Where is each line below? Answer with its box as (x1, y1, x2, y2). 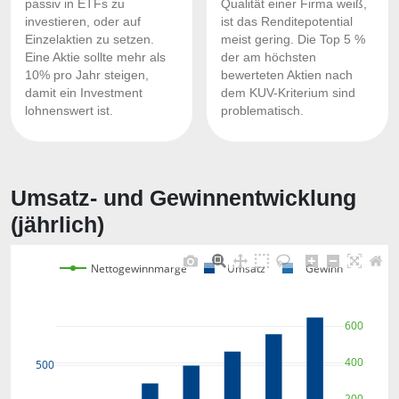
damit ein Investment (25, 86, 142, 100)
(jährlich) (11, 212, 104, 237)
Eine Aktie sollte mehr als (25, 51, 166, 64)
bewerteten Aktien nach (221, 69, 353, 82)
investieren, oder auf (25, 15, 141, 28)
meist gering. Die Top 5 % (221, 33, 365, 46)
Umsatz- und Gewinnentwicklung (11, 185, 356, 210)
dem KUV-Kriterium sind (221, 86, 355, 100)
